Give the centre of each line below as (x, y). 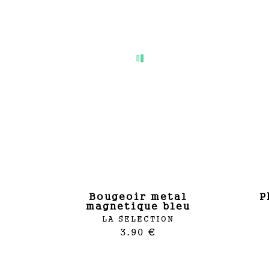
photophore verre (263, 196)
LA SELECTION (138, 219)
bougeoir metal (92, 196)
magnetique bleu (138, 206)
